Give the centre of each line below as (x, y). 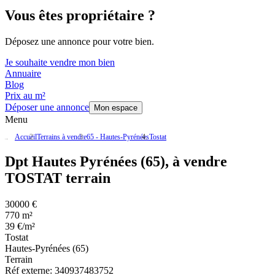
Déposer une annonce (47, 107)
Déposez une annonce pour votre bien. (79, 42)
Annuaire (23, 74)
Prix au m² (25, 96)
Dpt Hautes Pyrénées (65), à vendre (116, 162)
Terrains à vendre (62, 137)
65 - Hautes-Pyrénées (118, 137)
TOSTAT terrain (58, 178)
